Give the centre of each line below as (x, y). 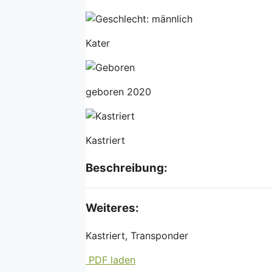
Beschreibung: (127, 168)
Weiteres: (112, 208)
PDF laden (110, 260)
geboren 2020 (118, 91)
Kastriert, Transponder (137, 235)
